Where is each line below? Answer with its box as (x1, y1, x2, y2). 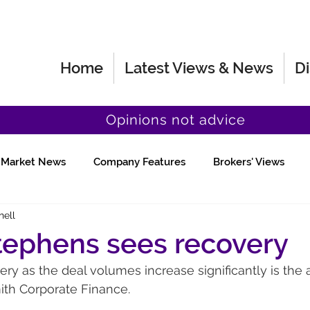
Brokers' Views (213, 156, 284, 168)
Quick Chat (137, 211, 190, 224)
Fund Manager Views (8, 211, 109, 224)
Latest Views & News (125, 59, 273, 77)
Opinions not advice (106, 111, 246, 128)
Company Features (93, 156, 185, 168)
